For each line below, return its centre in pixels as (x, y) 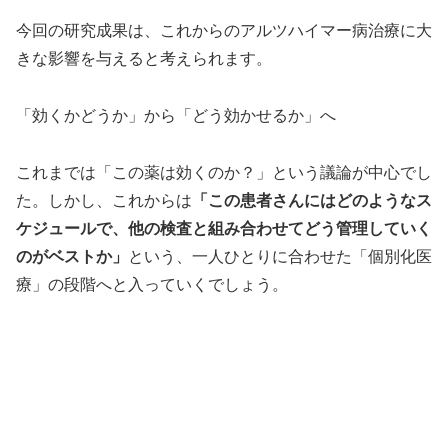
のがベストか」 (72, 255)
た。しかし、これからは (104, 199)
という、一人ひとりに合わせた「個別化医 (280, 255)
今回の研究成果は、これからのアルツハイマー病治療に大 (224, 30)
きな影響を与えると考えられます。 (144, 58)
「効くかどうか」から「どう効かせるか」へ (176, 114)
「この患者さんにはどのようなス (312, 199)
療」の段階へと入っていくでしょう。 (152, 283)
